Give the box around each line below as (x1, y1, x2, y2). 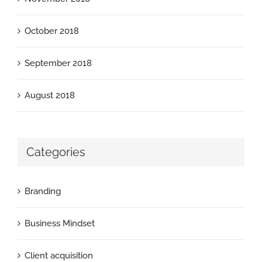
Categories (26, 144, 85, 159)
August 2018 (25, 89, 75, 101)
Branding (25, 186, 61, 197)
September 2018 (25, 57, 92, 68)
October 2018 (25, 25, 79, 36)
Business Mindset (25, 218, 95, 229)
